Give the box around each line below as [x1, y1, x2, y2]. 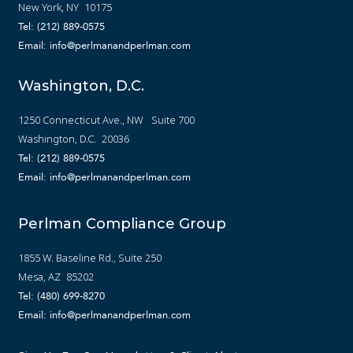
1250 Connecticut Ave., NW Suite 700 [18, 112, 195, 127]
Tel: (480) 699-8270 [18, 289, 106, 302]
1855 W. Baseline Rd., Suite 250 [18, 250, 162, 265]
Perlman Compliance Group [18, 214, 227, 232]
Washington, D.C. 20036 [18, 131, 130, 146]
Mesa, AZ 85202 [18, 269, 95, 284]
